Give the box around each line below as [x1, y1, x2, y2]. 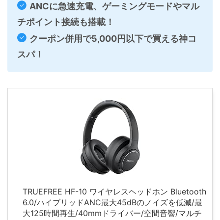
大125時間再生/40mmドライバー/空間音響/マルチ [23, 208, 202, 219]
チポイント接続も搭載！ [17, 17, 114, 27]
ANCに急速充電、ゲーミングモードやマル [29, 1, 199, 12]
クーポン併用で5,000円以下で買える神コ [29, 33, 196, 44]
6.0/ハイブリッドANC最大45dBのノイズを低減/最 [23, 197, 202, 208]
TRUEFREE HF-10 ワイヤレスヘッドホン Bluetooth [23, 187, 206, 197]
